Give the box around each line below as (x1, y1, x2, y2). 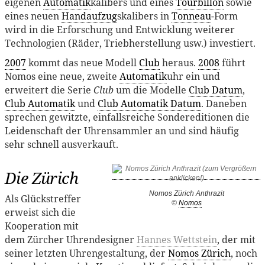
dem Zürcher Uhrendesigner (5, 233, 137, 247)
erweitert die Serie (5, 83, 93, 97)
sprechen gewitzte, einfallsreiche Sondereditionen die (5, 111, 250, 124)
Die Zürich (5, 167, 78, 189)
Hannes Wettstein (137, 233, 217, 247)
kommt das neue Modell (26, 56, 139, 70)
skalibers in (117, 9, 172, 23)
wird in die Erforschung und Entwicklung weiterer (5, 23, 235, 37)
